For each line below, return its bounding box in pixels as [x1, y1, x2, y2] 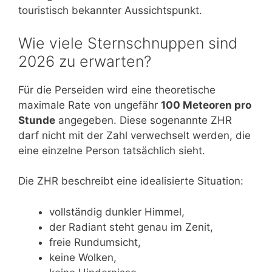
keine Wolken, [49, 251, 117, 263]
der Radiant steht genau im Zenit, [49, 220, 213, 233]
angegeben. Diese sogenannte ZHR [55, 114, 232, 126]
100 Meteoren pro [161, 98, 251, 111]
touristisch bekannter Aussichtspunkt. [18, 4, 202, 17]
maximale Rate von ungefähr [18, 98, 161, 111]
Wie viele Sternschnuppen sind [18, 33, 237, 52]
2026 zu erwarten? [18, 52, 151, 70]
